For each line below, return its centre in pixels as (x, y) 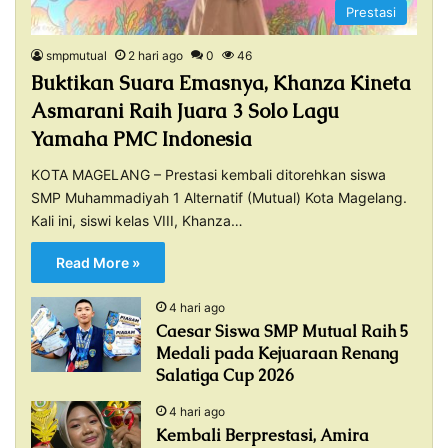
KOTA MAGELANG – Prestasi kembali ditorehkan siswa (208, 175)
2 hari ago (155, 56)
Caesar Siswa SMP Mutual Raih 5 (282, 332)
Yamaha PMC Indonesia (141, 139)
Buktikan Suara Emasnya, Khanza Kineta (221, 83)
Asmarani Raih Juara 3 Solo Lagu (185, 111)
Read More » (98, 263)
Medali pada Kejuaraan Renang (277, 354)
